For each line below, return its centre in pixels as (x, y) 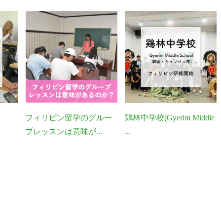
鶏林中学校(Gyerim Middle (169, 117)
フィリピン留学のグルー (69, 117)
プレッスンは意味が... (64, 131)
